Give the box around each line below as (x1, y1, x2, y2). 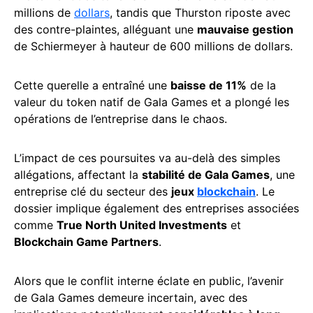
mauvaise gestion (197, 22, 293, 36)
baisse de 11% (170, 78, 247, 92)
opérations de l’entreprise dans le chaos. (14, 111, 227, 126)
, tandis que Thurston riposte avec (110, 5, 291, 20)
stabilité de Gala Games (142, 167, 270, 182)
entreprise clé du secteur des (14, 184, 171, 198)
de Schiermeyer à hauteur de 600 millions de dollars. (14, 38, 293, 53)
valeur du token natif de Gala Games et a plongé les (14, 94, 289, 109)
